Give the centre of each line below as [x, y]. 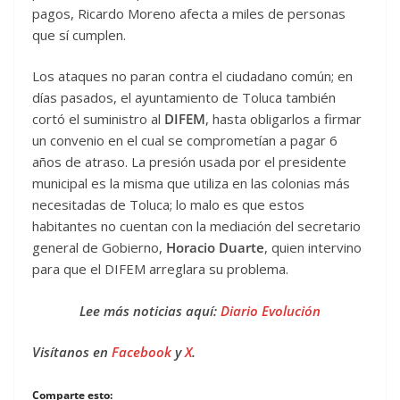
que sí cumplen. [79, 34]
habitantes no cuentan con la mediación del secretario [196, 226]
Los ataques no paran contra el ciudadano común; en [192, 76]
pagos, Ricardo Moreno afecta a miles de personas [189, 13]
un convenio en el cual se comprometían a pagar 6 [185, 141]
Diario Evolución [271, 310]
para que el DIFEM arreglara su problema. [160, 269]
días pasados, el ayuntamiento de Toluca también [184, 98]
